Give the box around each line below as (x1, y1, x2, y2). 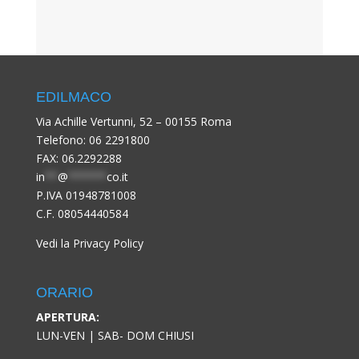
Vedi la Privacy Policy (35, 235, 143, 251)
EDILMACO (35, 88, 111, 105)
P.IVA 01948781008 (35, 187, 136, 203)
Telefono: (35, 131, 89, 147)
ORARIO (35, 284, 93, 301)
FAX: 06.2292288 (35, 150, 122, 166)
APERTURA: (35, 309, 99, 325)
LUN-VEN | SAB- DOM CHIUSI (35, 327, 194, 343)
